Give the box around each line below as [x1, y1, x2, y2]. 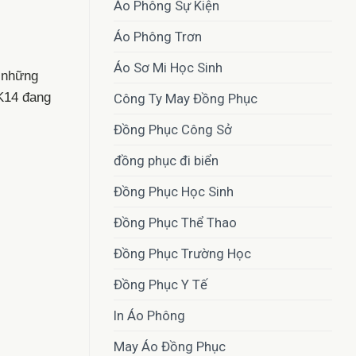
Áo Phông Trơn [114, 29, 202, 45]
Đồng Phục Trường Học [114, 246, 251, 262]
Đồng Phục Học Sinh [114, 184, 234, 200]
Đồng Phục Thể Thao [114, 215, 237, 231]
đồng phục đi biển [114, 153, 219, 169]
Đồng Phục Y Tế [114, 277, 207, 293]
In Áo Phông [114, 308, 185, 324]
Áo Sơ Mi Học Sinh [114, 60, 222, 76]
